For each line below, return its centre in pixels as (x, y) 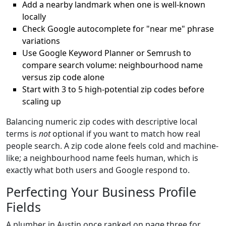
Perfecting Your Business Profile (101, 192)
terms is (22, 134)
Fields (23, 207)
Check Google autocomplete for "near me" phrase (118, 29)
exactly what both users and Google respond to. (98, 170)
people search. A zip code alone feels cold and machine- (112, 146)
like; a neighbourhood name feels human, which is (102, 158)
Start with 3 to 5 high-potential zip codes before (113, 89)
